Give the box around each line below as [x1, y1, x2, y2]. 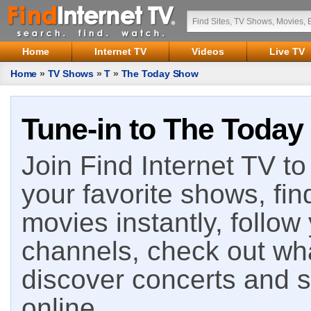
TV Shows [47, 68, 94, 79]
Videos [192, 46, 224, 57]
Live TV [269, 46, 305, 57]
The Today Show [121, 68, 199, 79]
